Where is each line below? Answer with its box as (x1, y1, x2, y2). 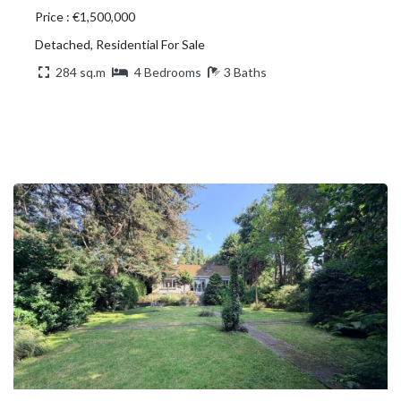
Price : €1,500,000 (35, 8, 135, 24)
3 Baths (224, 64, 267, 80)
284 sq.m (53, 64, 108, 80)
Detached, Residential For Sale (35, 36, 205, 52)
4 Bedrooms (134, 64, 201, 80)
